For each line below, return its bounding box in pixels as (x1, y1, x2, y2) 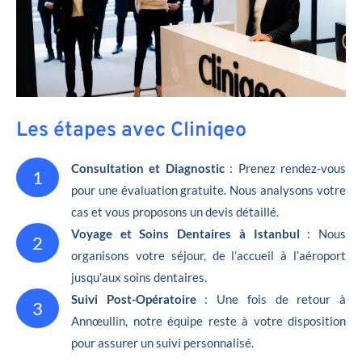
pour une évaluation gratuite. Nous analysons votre (71, 182, 346, 197)
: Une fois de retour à (204, 291, 347, 306)
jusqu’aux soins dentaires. (71, 269, 207, 284)
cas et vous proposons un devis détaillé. (71, 204, 279, 219)
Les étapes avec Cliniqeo (16, 117, 246, 144)
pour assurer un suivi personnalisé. (71, 335, 254, 350)
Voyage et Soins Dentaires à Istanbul (71, 225, 300, 241)
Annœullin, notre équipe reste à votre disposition (71, 313, 346, 328)
